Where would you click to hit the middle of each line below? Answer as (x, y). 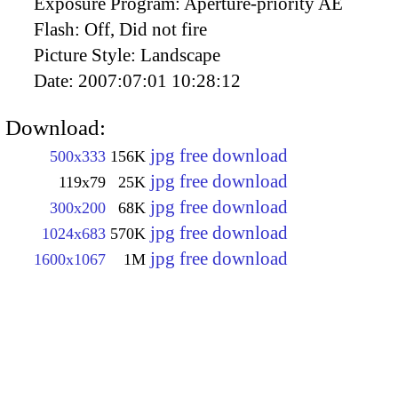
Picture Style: (87, 55)
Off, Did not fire (146, 29)
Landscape (180, 55)
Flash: (59, 29)
